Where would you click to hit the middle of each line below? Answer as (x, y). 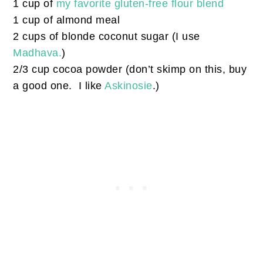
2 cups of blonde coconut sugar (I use (107, 37)
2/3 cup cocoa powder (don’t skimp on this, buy (130, 70)
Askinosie (129, 86)
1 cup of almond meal (67, 20)
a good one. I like (59, 86)
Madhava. (38, 53)
